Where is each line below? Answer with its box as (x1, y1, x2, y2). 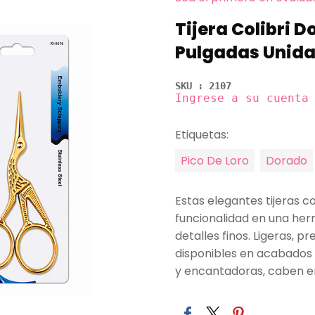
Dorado (266, 153, 307, 169)
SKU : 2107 (175, 80, 231, 91)
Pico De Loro (181, 153, 249, 169)
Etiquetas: (175, 127, 229, 143)
